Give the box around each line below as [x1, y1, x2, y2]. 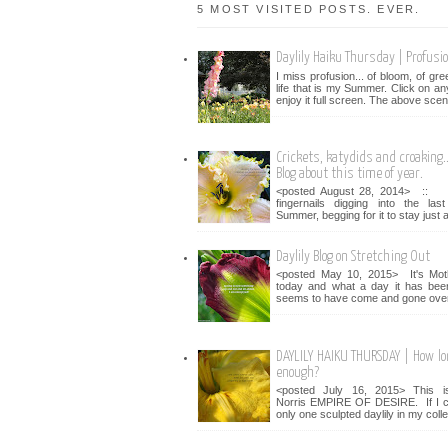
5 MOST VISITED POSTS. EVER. [197, 2, 421, 15]
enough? [276, 364, 319, 380]
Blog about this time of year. [276, 165, 423, 181]
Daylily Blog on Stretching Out [276, 249, 430, 265]
